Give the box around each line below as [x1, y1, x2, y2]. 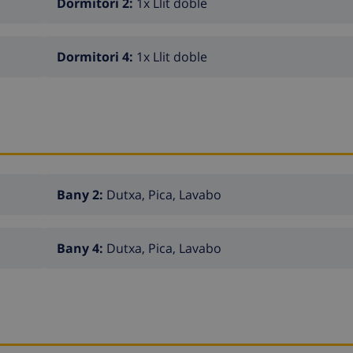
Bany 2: [57, 185, 106, 203]
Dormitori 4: [57, 48, 136, 66]
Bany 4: [57, 239, 106, 257]
